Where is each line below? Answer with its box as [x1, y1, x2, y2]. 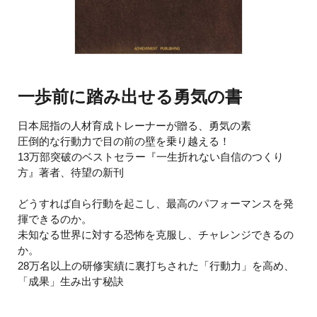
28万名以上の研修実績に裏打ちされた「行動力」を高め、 [18, 260, 295, 272]
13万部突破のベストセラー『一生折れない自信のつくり [18, 151, 284, 163]
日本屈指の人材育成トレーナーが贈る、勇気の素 [18, 120, 252, 132]
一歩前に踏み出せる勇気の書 [18, 87, 243, 107]
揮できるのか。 [18, 213, 93, 226]
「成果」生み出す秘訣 [18, 275, 125, 288]
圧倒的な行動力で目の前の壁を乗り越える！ [18, 135, 231, 148]
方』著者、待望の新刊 [18, 166, 125, 179]
